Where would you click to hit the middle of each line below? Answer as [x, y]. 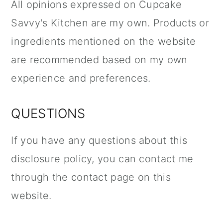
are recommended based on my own [99, 60]
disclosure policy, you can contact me [102, 159]
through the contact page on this [91, 177]
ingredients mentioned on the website [104, 41]
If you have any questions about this [99, 140]
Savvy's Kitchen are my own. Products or [110, 23]
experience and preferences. [81, 78]
